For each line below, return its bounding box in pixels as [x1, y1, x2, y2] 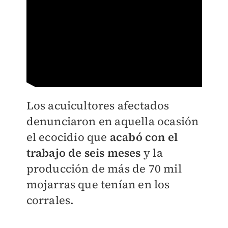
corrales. [26, 192, 74, 208]
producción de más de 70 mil [26, 161, 182, 177]
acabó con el [109, 129, 178, 145]
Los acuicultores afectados [26, 98, 169, 113]
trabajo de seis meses [26, 145, 141, 161]
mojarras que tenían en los [26, 177, 170, 192]
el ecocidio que [26, 129, 110, 145]
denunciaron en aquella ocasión [26, 113, 199, 129]
